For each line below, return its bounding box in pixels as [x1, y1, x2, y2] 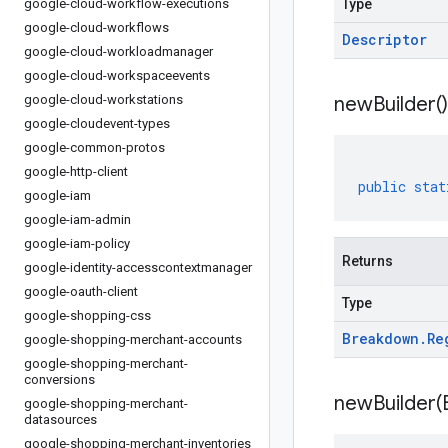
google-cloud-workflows [24, 20, 169, 35]
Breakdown [342, 329, 419, 348]
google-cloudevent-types [24, 116, 170, 131]
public [358, 177, 406, 196]
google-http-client [24, 164, 128, 179]
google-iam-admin [24, 212, 131, 227]
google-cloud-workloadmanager [24, 44, 213, 59]
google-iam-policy [24, 236, 130, 251]
